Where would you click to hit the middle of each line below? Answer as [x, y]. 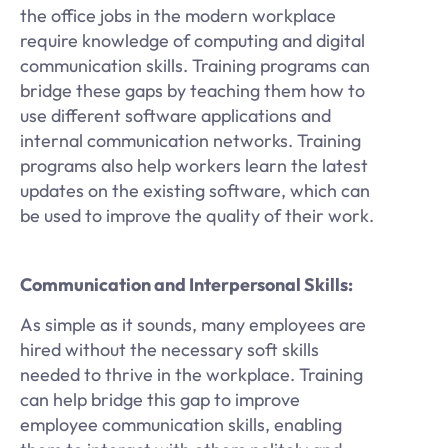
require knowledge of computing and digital [192, 41]
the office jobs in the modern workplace [178, 16]
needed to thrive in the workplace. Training [191, 374]
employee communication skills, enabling [181, 424]
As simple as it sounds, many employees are [193, 324]
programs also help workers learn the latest [194, 166]
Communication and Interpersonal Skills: [188, 285]
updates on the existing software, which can [195, 191]
